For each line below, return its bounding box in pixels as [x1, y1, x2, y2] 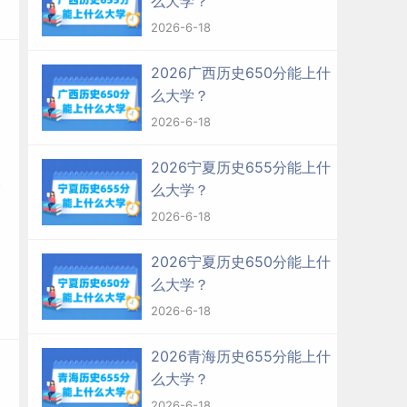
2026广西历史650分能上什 [151, 64, 331, 82]
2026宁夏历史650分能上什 [151, 253, 331, 271]
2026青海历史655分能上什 [151, 347, 331, 365]
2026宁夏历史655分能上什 [151, 158, 331, 176]
